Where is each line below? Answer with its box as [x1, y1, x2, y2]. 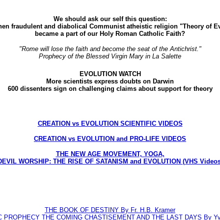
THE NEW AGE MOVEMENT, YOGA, [55, 150, 165, 158]
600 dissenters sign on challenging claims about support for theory [7, 85, 213, 93]
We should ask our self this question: [53, 15, 167, 23]
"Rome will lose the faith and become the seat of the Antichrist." [19, 45, 201, 53]
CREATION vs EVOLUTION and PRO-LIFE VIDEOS [34, 135, 186, 142]
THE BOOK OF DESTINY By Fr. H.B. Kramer [45, 206, 175, 214]
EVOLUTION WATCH [79, 70, 141, 78]
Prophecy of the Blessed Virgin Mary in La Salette [39, 53, 181, 60]
